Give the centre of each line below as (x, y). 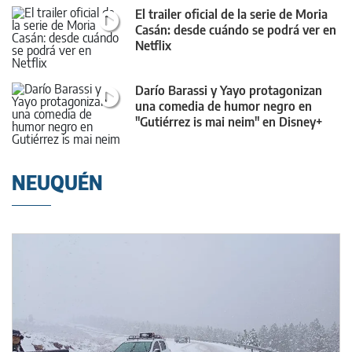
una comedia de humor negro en (224, 106)
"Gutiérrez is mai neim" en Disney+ (229, 122)
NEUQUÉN (57, 183)
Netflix (153, 45)
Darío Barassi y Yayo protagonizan (229, 91)
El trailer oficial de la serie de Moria (231, 14)
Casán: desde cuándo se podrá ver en (236, 29)
